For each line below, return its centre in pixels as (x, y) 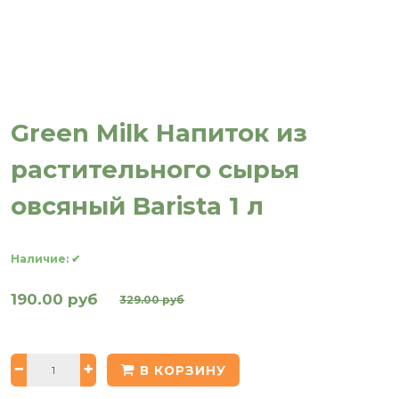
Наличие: (41, 259)
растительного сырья (155, 169)
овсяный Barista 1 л (138, 206)
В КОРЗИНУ (183, 370)
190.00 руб (55, 300)
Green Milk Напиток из (159, 133)
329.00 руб (152, 299)
